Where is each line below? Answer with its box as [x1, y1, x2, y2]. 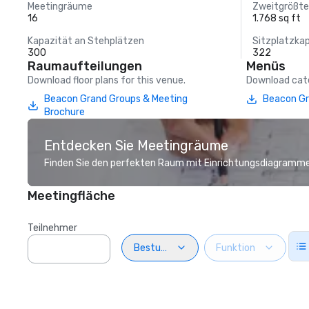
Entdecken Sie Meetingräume [44, 137, 228, 154]
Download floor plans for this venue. [28, 74, 186, 86]
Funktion [216, 241, 255, 254]
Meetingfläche [28, 188, 115, 203]
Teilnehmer [28, 222, 77, 234]
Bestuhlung [134, 241, 185, 254]
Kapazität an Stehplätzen [28, 35, 144, 47]
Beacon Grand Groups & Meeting [43, 93, 188, 105]
